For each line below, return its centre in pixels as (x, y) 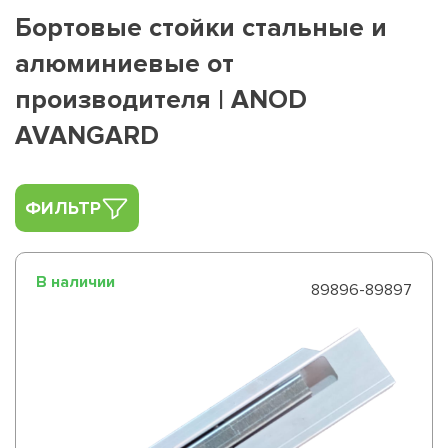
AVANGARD (87, 136)
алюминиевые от (124, 64)
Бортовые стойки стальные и (201, 28)
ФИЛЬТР (63, 207)
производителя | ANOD (161, 100)
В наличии (75, 282)
